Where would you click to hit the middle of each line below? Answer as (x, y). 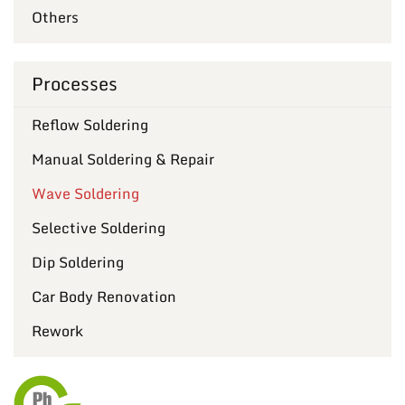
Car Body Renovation (104, 296)
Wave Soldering (85, 193)
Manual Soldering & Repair (123, 159)
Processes (75, 83)
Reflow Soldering (90, 124)
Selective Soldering (99, 227)
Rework (57, 330)
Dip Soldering (78, 262)
